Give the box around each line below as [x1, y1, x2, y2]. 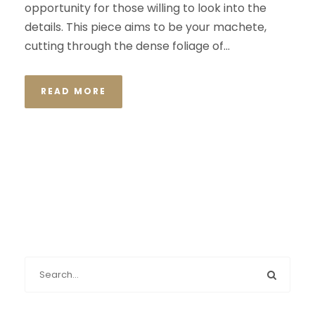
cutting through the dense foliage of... [25, 38, 230, 55]
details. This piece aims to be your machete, [25, 19, 266, 36]
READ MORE [41, 85, 106, 98]
